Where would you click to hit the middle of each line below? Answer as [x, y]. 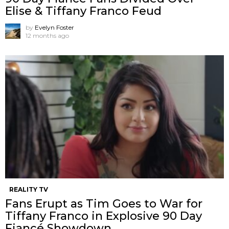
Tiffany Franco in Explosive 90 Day [104, 216]
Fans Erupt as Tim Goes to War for [104, 204]
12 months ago [47, 36]
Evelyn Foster [54, 28]
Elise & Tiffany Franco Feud [83, 11]
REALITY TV [29, 190]
